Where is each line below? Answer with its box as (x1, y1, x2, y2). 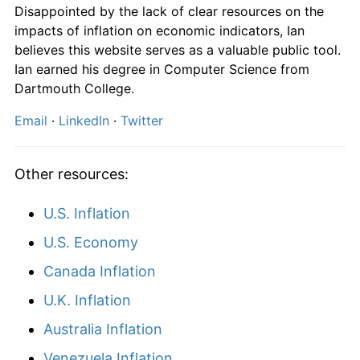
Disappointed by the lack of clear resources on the (14, 2, 324, 19)
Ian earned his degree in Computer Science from (14, 60, 309, 77)
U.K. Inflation (43, 291, 131, 309)
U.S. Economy (43, 233, 138, 251)
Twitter (121, 112, 163, 129)
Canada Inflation (43, 262, 156, 280)
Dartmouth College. (14, 80, 134, 96)
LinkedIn (59, 112, 109, 129)
